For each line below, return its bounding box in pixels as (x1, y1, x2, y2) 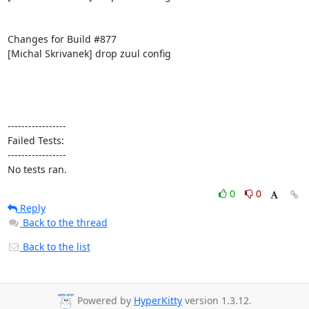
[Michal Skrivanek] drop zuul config (7, 46, 171, 60)
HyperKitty (134, 294, 182, 308)
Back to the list (19, 239, 90, 253)
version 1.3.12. (182, 294, 252, 308)
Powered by (74, 294, 134, 308)
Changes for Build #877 (7, 32, 117, 46)
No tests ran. (7, 162, 67, 176)
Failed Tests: (7, 133, 64, 147)
